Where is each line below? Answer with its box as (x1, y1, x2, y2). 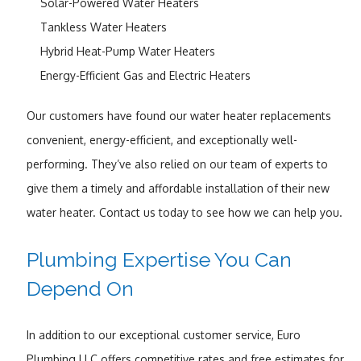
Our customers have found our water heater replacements (26, 108, 331, 122)
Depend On (26, 276, 134, 301)
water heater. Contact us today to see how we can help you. (26, 205, 342, 219)
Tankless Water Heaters (40, 19, 168, 34)
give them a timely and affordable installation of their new (26, 180, 330, 195)
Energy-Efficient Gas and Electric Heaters (40, 68, 251, 82)
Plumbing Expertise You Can (26, 247, 292, 272)
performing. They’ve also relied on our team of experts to (26, 156, 328, 171)
